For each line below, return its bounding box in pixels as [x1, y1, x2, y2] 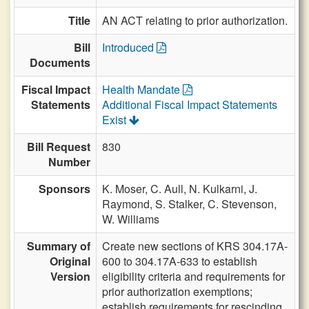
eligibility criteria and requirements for [102, 268, 285, 284]
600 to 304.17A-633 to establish [102, 253, 257, 269]
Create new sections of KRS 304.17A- [102, 238, 288, 254]
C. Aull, [150, 181, 189, 197]
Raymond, [102, 196, 155, 212]
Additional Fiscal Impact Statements [102, 97, 277, 112]
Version [50, 268, 90, 284]
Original [50, 253, 90, 269]
